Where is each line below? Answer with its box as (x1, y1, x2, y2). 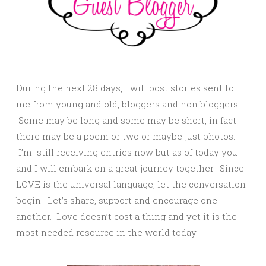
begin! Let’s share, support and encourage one (16, 194, 217, 207)
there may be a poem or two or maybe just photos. (16, 130, 235, 142)
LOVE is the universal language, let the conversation (16, 178, 246, 191)
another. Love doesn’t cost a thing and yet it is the (16, 210, 237, 223)
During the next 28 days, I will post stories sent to (16, 82, 234, 94)
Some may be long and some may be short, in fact (16, 114, 236, 126)
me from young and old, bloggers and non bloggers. (16, 98, 240, 110)
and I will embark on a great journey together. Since (16, 162, 244, 175)
